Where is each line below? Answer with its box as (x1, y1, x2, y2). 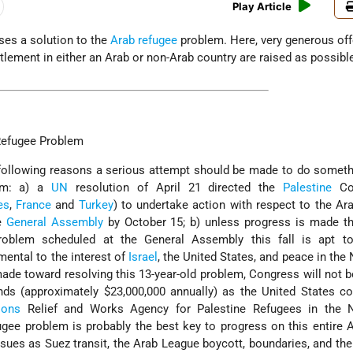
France (15, 197, 51, 212)
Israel (128, 249, 158, 264)
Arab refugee (110, 33, 178, 48)
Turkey (78, 197, 113, 212)
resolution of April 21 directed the (68, 180, 284, 195)
